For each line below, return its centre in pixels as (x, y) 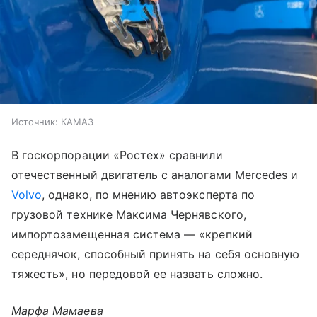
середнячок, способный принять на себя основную (156, 254)
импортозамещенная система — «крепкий (132, 235)
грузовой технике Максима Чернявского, (129, 215)
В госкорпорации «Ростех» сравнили (117, 155)
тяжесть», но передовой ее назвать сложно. (137, 274)
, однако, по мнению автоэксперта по (148, 195)
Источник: (35, 122)
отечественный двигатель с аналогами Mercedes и (155, 175)
